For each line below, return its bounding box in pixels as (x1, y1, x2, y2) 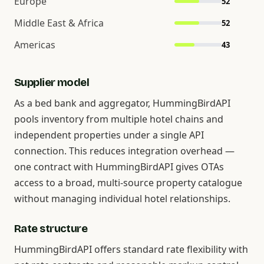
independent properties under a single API (14, 128, 204, 141)
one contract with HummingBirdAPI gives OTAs (14, 160, 224, 173)
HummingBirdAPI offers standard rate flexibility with (14, 243, 248, 256)
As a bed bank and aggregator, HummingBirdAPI (14, 97, 230, 110)
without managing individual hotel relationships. (14, 192, 230, 205)
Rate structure (14, 222, 88, 235)
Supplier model (14, 76, 90, 89)
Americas (14, 38, 55, 51)
